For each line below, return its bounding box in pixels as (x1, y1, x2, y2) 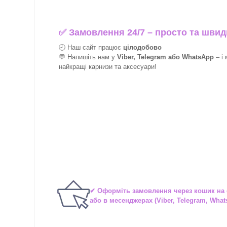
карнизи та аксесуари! (89, 63, 157, 71)
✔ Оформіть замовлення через (90, 186, 194, 195)
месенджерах (109, 196, 153, 204)
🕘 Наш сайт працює (59, 44, 123, 52)
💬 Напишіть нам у (59, 53, 117, 61)
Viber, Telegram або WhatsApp (117, 53, 214, 61)
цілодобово (123, 44, 162, 52)
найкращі (59, 63, 89, 71)
